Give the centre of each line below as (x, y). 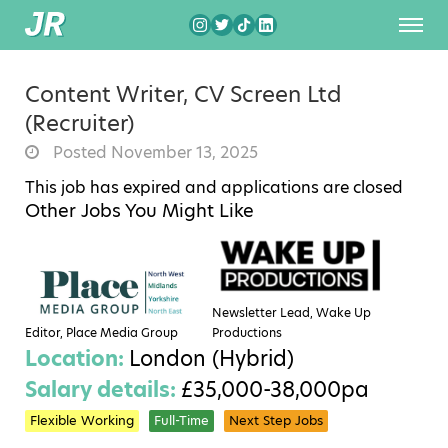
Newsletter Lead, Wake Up (292, 312)
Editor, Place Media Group (101, 332)
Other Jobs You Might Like (139, 210)
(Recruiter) (79, 123)
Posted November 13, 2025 (153, 152)
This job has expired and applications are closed (214, 187)
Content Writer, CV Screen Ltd (183, 94)
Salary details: (103, 389)
